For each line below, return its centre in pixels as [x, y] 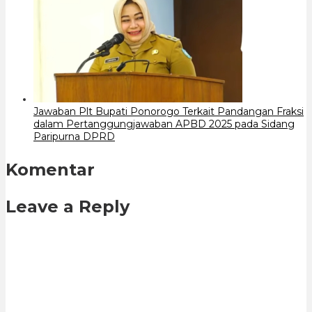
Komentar [50, 169]
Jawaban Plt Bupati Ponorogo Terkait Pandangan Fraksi [169, 111]
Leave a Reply [68, 206]
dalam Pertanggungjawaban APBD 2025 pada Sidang [164, 124]
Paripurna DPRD [74, 136]
